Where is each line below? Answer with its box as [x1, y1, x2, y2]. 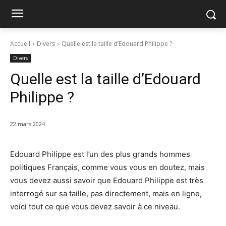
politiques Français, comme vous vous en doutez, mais [10, 162, 205, 173]
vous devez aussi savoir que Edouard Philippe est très [10, 176, 203, 186]
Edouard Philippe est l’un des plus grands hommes [10, 149, 190, 159]
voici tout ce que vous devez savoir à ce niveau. [10, 202, 180, 212]
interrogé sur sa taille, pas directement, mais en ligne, [10, 189, 202, 199]
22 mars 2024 [10, 120, 45, 128]
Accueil [10, 39, 30, 48]
